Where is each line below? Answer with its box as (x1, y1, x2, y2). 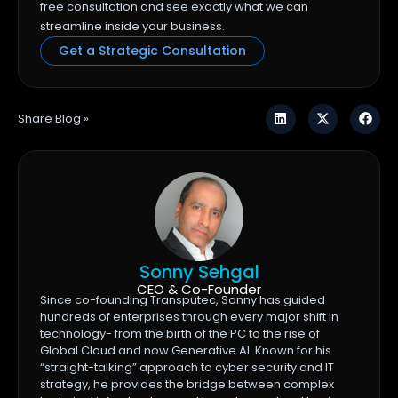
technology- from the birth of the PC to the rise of (40, 324, 320, 342)
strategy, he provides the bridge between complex (40, 375, 334, 393)
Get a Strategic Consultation (59, 41, 246, 60)
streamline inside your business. (40, 17, 227, 35)
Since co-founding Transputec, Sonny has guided (40, 291, 325, 308)
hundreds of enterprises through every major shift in (40, 307, 338, 325)
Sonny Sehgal (139, 259, 259, 284)
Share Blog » (18, 110, 89, 128)
